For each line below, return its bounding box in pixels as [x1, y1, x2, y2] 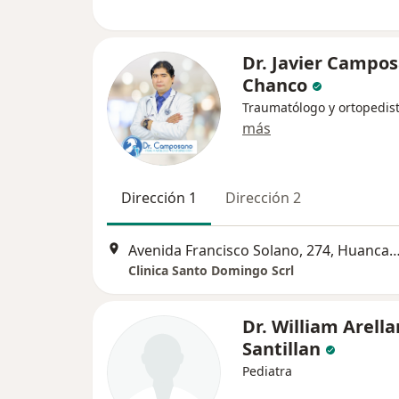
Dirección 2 [225, 187, 301, 208]
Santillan [242, 336, 321, 361]
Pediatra [242, 362, 292, 379]
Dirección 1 [121, 187, 197, 208]
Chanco [242, 72, 307, 97]
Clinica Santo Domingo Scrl [128, 261, 294, 279]
